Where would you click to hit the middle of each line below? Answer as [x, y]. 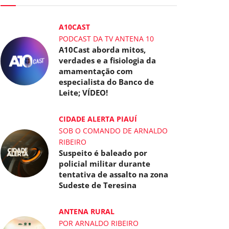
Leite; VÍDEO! [84, 93]
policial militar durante [105, 164]
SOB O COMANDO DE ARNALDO [113, 131]
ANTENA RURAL [87, 211]
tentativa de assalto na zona [114, 174]
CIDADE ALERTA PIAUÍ [98, 119]
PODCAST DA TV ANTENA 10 [107, 39]
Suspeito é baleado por [103, 153]
